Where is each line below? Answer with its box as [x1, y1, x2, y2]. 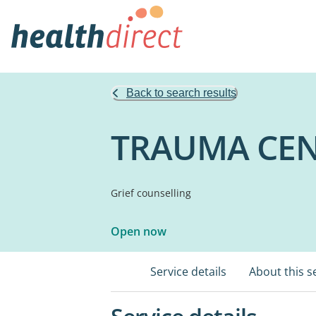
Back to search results [126, 87, 236, 99]
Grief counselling [111, 186, 191, 200]
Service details [150, 264, 226, 279]
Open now [111, 224, 166, 239]
